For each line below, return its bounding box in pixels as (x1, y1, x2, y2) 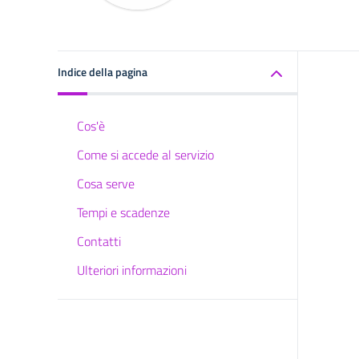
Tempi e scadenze (77, 203, 170, 222)
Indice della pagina (58, 63, 147, 80)
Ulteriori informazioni (77, 260, 187, 280)
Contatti (77, 232, 121, 251)
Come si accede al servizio (77, 145, 214, 164)
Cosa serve (77, 174, 135, 193)
